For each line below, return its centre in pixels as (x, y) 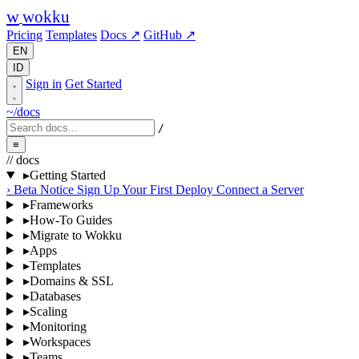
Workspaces (60, 342)
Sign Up (98, 190)
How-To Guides (71, 220)
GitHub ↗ (169, 35)
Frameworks (61, 205)
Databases (55, 296)
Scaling (48, 311)
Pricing (24, 35)
